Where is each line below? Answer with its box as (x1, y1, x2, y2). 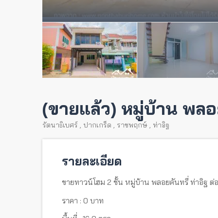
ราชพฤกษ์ (117, 121, 147, 129)
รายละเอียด (62, 154, 122, 168)
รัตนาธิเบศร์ (42, 121, 78, 129)
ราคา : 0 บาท (62, 195, 104, 205)
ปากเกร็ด (83, 121, 111, 129)
